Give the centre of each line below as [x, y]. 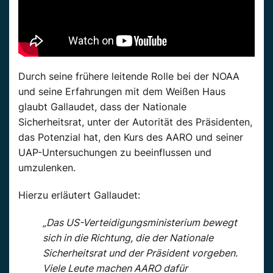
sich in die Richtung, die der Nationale [128, 237]
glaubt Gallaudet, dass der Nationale [102, 106]
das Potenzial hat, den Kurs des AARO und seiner [131, 137]
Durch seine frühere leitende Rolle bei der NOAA [129, 76]
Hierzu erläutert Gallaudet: [79, 195]
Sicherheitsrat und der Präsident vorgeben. [140, 253]
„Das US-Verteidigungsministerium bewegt [140, 222]
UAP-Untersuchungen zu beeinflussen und [115, 152]
